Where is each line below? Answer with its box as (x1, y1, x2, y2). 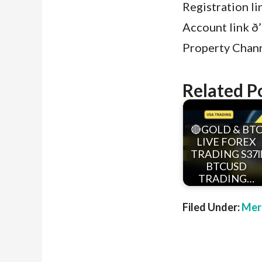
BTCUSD (206, 160, 247, 173)
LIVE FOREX (196, 135, 256, 149)
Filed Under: (182, 201, 242, 213)
